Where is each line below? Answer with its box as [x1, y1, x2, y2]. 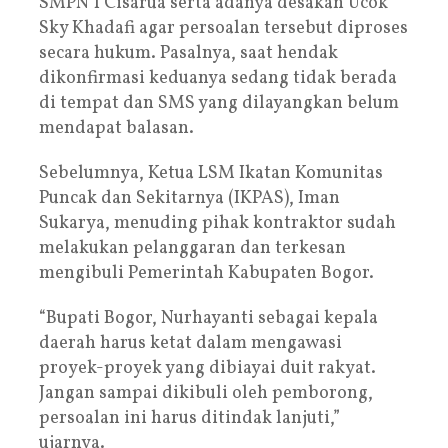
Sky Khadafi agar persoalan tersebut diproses [39, 15, 408, 41]
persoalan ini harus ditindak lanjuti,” [39, 405, 340, 431]
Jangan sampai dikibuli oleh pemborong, [39, 380, 373, 406]
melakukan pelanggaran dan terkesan [39, 235, 346, 261]
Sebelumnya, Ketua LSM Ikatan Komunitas [39, 160, 383, 186]
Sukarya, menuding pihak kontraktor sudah [39, 210, 396, 236]
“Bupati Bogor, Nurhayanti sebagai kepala [39, 305, 378, 331]
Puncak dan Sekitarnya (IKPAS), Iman [39, 185, 340, 211]
